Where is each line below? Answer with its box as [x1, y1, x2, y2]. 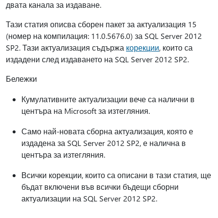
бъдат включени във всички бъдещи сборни [21, 182, 179, 192]
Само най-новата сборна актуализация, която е [21, 126, 193, 136]
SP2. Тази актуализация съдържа [6, 42, 126, 53]
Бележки [6, 73, 37, 84]
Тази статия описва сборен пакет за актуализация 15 [6, 19, 197, 29]
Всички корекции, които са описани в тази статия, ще [21, 170, 211, 180]
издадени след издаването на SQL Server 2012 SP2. [6, 54, 189, 64]
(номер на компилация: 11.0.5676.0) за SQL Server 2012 [6, 31, 202, 41]
